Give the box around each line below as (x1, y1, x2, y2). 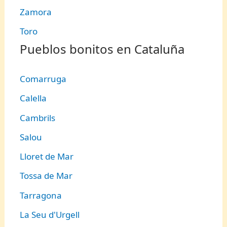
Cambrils (20, 111, 56, 124)
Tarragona (20, 189, 62, 201)
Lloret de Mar (20, 150, 74, 163)
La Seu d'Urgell (20, 208, 80, 220)
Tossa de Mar (20, 170, 73, 182)
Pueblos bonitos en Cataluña (20, 41, 185, 58)
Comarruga (20, 73, 67, 85)
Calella (20, 92, 47, 104)
